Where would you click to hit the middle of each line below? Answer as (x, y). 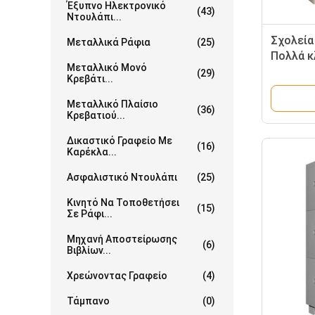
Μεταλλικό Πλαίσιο (112, 104)
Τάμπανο (88, 301)
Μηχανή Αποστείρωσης (122, 239)
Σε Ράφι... (90, 214)
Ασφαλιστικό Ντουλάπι (122, 177)
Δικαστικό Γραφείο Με (120, 141)
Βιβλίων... (89, 250)
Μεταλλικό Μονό (107, 67)
